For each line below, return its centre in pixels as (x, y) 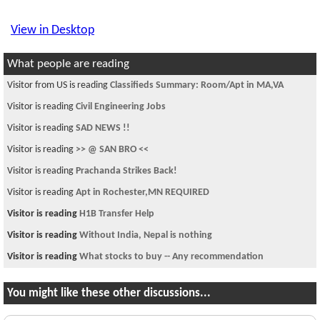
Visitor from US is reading (59, 85)
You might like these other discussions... (109, 293)
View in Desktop (52, 30)
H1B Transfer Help (117, 214)
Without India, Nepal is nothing (146, 235)
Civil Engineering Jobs (121, 107)
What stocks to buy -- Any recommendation (171, 257)
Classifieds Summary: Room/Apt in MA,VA (197, 85)
